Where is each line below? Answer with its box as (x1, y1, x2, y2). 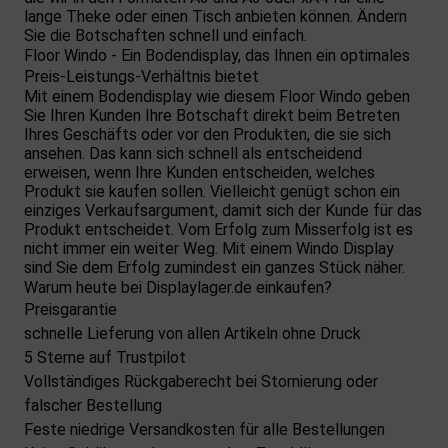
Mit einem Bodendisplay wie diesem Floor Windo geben (24, 87, 410, 107)
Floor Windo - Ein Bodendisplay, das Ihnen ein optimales (24, 46, 410, 66)
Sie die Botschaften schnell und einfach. (24, 26, 307, 46)
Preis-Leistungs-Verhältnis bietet (24, 67, 259, 87)
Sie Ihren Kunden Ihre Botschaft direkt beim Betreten (24, 106, 400, 126)
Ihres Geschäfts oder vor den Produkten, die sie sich (24, 125, 391, 145)
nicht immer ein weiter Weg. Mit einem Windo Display (24, 239, 394, 259)
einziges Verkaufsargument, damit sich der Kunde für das (24, 201, 422, 221)
